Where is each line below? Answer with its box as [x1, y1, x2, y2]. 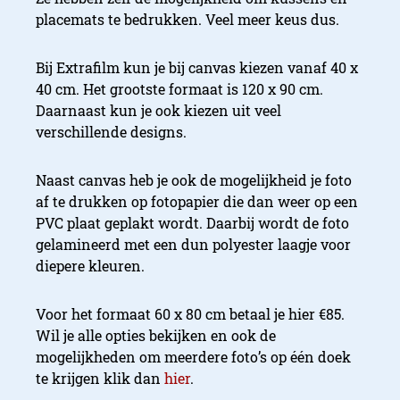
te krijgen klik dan [36, 369, 164, 388]
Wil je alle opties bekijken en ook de [36, 326, 276, 346]
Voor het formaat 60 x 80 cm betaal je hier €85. [36, 304, 345, 324]
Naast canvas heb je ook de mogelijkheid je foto [36, 171, 352, 190]
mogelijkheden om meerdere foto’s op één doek [36, 347, 351, 367]
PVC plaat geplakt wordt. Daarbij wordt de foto [36, 213, 349, 233]
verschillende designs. [36, 122, 187, 142]
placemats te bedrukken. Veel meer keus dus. [36, 10, 339, 29]
